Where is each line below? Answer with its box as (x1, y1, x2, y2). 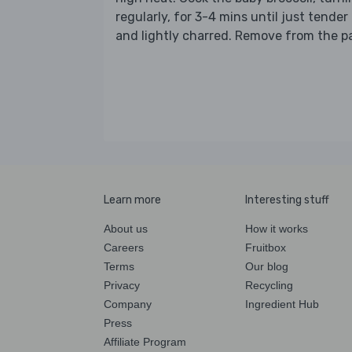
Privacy (104, 278, 140, 291)
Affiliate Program (104, 335, 186, 348)
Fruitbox (245, 240, 286, 254)
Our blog (245, 259, 288, 273)
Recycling (245, 278, 293, 291)
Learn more (104, 192, 161, 207)
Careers (104, 240, 144, 254)
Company (104, 297, 152, 310)
